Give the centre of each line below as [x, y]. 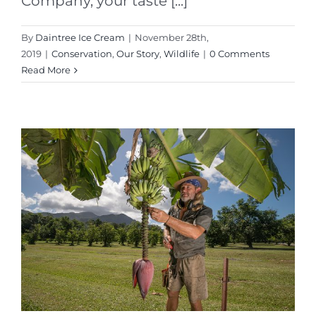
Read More [46, 70]
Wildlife [182, 54]
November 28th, [172, 38]
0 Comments [239, 54]
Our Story [138, 54]
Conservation [82, 54]
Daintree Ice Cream [80, 38]
